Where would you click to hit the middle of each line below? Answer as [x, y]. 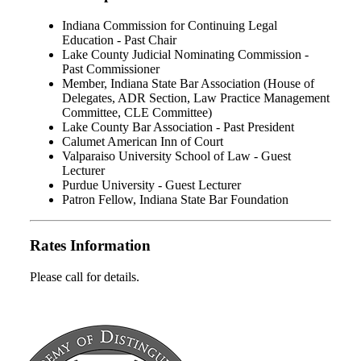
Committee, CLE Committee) [137, 113]
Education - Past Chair [119, 40]
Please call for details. [85, 276]
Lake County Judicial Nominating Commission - [185, 55]
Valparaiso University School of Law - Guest [176, 156]
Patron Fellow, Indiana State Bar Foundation [175, 200]
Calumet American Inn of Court [143, 142]
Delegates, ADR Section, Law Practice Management [196, 98]
